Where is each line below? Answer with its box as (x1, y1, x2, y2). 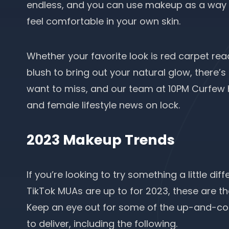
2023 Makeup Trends (27, 130, 175, 149)
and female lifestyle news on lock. (27, 99, 182, 111)
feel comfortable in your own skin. (27, 15, 183, 28)
